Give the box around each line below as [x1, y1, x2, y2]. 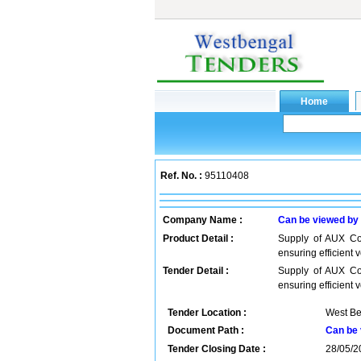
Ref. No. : [160, 170, 202, 181]
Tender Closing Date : [168, 343, 266, 355]
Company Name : [163, 214, 243, 226]
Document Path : [168, 325, 244, 336]
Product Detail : [163, 233, 234, 244]
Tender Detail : [163, 265, 229, 276]
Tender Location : [168, 307, 247, 318]
